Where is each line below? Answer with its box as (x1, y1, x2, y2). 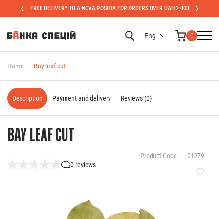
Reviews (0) (121, 94, 152, 102)
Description (12, 94, 43, 102)
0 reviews (70, 160, 96, 169)
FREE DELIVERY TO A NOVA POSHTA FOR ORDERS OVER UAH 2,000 (30, 5, 189, 12)
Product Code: (140, 152, 180, 160)
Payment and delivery (52, 94, 111, 102)
